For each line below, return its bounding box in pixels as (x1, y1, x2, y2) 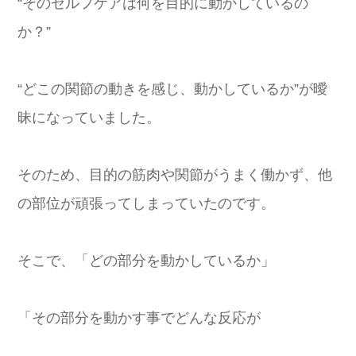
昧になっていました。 (17, 109, 161, 126)
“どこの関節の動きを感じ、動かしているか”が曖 (17, 80, 327, 97)
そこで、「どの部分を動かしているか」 (17, 252, 275, 269)
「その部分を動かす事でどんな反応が (17, 309, 261, 326)
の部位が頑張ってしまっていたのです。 (17, 195, 275, 211)
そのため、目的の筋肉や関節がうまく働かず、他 (17, 166, 332, 183)
